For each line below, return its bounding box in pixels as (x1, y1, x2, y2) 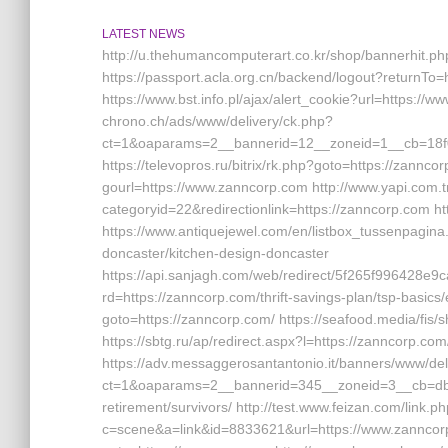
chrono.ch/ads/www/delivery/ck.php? (102, 113, 333, 129)
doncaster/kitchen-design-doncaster (102, 245, 329, 261)
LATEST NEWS (102, 27, 185, 41)
